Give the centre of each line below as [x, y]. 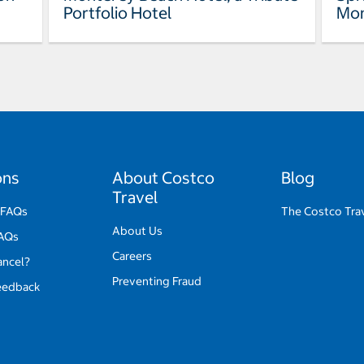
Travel [135, 197]
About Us [138, 231]
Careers [132, 256]
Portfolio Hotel [117, 13]
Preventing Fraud [157, 282]
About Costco [164, 178]
